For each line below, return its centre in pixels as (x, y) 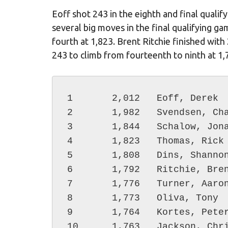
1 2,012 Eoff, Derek (70, 98)
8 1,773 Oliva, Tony (70, 198)
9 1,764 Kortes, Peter (70, 212)
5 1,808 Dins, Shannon (70, 155)
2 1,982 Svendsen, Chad (70, 112)
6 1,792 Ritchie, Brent (70, 169)
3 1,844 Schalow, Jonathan (70, 126)
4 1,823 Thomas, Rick (70, 141)
